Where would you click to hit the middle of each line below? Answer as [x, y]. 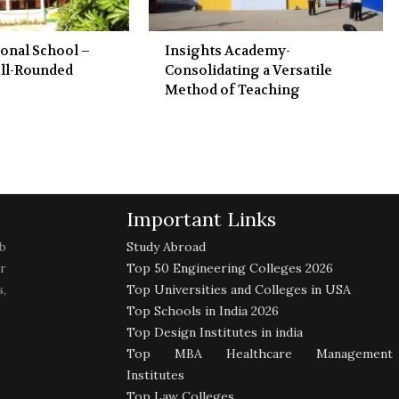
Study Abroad [167, 246]
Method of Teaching [232, 90]
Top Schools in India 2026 [203, 310]
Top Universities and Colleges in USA [239, 289]
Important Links [202, 219]
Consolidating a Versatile [248, 70]
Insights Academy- [227, 50]
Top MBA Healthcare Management [260, 353]
